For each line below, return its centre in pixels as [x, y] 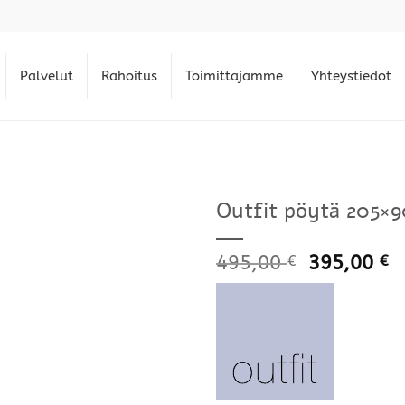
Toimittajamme [234, 76]
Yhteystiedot [351, 76]
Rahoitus [129, 76]
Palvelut [47, 76]
